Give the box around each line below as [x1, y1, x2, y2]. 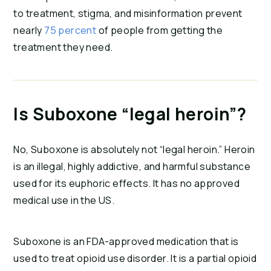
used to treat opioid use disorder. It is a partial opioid [13, 252, 257, 266]
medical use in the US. [13, 194, 115, 207]
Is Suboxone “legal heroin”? [13, 102, 247, 126]
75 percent [44, 24, 99, 38]
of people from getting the [98, 24, 223, 38]
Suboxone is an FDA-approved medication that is [13, 235, 239, 249]
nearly [13, 24, 45, 38]
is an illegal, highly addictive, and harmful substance [13, 160, 250, 174]
